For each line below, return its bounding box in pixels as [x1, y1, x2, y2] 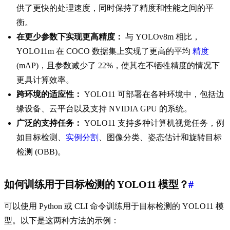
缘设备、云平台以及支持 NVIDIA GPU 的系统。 [16, 104, 192, 113]
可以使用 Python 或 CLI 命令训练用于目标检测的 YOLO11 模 [4, 202, 224, 211]
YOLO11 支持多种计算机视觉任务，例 [82, 119, 224, 128]
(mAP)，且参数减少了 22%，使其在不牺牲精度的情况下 [16, 61, 220, 70]
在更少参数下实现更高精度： [16, 32, 123, 42]
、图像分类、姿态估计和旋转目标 [99, 133, 222, 142]
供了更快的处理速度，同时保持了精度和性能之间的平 [16, 4, 214, 13]
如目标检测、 [16, 133, 66, 142]
